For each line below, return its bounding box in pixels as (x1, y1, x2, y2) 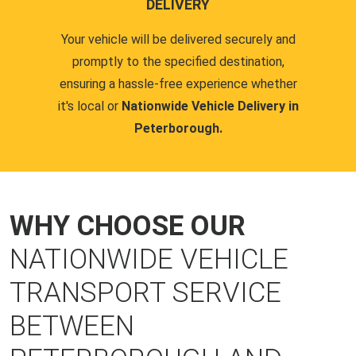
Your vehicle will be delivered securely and (60, 32, 296, 47)
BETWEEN (10, 310, 134, 342)
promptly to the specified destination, (72, 54, 284, 69)
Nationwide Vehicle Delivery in (121, 99, 299, 114)
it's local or (57, 99, 122, 114)
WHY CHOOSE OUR (10, 210, 246, 242)
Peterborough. (133, 121, 222, 136)
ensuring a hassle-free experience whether (59, 76, 297, 91)
